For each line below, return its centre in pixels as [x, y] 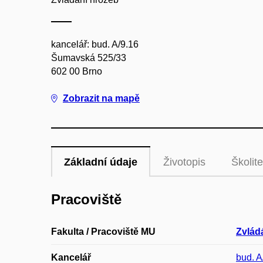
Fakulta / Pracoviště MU [103, 232]
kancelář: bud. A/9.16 [95, 44]
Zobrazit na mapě [101, 98]
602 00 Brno [77, 71]
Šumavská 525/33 [89, 58]
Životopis [184, 162]
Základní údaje [101, 162]
